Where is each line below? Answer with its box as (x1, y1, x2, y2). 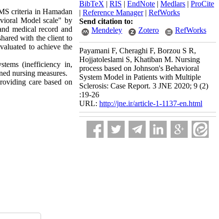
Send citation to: (79, 17, 133, 25)
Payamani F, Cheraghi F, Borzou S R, (79, 46, 196, 55)
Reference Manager (83, 8, 143, 17)
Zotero (138, 26, 159, 34)
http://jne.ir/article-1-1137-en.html (99, 99, 202, 108)
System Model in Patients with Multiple (79, 73, 201, 81)
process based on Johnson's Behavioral (79, 64, 199, 72)
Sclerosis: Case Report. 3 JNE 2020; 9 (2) (79, 82, 208, 90)
